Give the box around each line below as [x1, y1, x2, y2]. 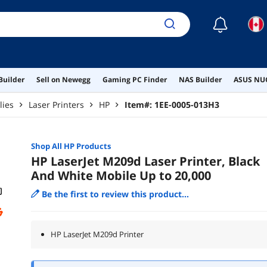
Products [74, 140, 111, 151]
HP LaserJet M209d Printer [50, 228, 144, 240]
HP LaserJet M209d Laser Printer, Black [30, 153, 260, 169]
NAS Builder [178, 74, 222, 85]
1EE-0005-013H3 [154, 98, 219, 110]
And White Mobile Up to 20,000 [30, 167, 211, 184]
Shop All [30, 140, 64, 151]
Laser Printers [29, 98, 84, 110]
